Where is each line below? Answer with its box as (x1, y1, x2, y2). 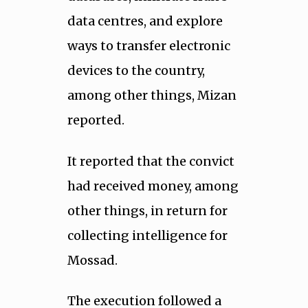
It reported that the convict (67, 153, 234, 169)
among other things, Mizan (67, 87, 236, 104)
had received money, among (67, 177, 239, 194)
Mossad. (67, 252, 118, 268)
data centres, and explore (67, 13, 223, 30)
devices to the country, (67, 63, 205, 79)
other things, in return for (67, 202, 228, 219)
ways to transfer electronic (67, 38, 230, 54)
